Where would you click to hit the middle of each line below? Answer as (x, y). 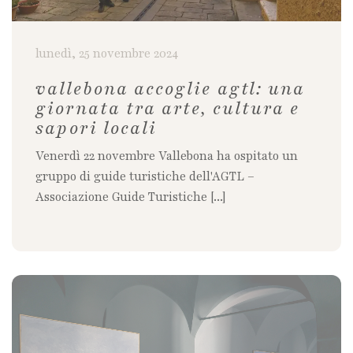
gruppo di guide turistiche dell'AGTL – (145, 177)
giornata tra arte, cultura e (168, 109)
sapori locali (96, 129)
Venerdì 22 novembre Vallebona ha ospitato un (167, 157)
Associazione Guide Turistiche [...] (130, 198)
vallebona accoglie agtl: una (170, 89)
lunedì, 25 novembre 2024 (107, 54)
